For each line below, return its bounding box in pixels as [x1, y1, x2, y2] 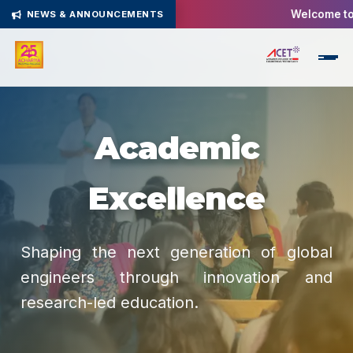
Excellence [88, 179, 265, 217]
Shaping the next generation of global [20, 243, 333, 262]
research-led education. [20, 293, 199, 312]
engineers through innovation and [20, 268, 333, 287]
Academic [94, 128, 259, 167]
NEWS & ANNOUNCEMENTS [26, 9, 164, 20]
